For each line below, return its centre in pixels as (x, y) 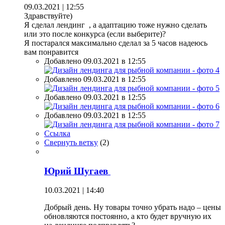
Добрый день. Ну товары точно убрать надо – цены (133, 207)
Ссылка (57, 133)
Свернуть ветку (71, 142)
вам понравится (51, 52)
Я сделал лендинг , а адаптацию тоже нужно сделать (116, 25)
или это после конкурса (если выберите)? (95, 34)
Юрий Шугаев (77, 171)
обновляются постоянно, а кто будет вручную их (128, 216)
